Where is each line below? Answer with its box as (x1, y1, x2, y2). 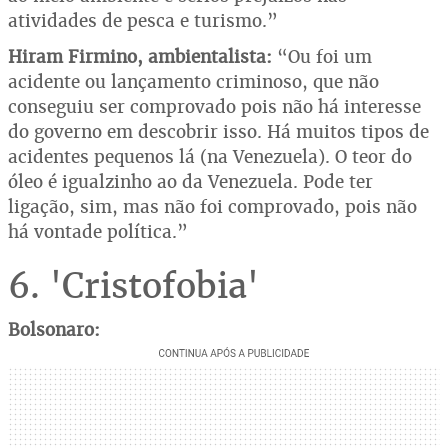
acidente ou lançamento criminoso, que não (8, 69, 379, 93)
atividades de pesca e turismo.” (8, 8, 278, 32)
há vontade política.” (8, 219, 188, 243)
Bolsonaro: (8, 317, 100, 341)
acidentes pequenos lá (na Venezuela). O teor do (8, 144, 412, 168)
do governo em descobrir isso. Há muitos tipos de (8, 119, 429, 143)
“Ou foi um (277, 44, 372, 68)
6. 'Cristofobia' (8, 262, 259, 308)
